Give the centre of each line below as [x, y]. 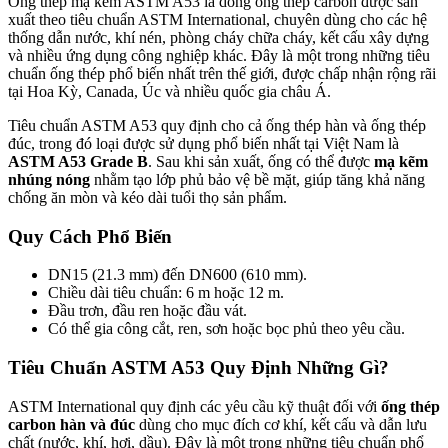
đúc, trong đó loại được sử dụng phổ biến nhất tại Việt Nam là [203, 143]
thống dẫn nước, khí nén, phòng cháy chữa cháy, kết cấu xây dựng [218, 37]
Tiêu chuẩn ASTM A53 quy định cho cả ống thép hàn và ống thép [217, 125]
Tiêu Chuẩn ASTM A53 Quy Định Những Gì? [198, 368]
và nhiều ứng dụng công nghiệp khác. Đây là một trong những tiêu [219, 55]
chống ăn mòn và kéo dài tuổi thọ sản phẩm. [147, 197]
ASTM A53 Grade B [78, 161]
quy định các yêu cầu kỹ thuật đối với [258, 406]
